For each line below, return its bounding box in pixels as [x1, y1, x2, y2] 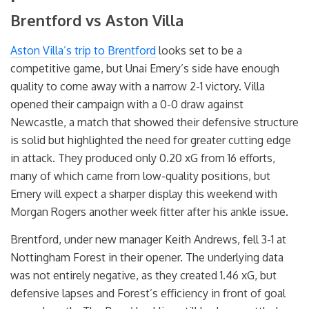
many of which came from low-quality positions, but [10, 169, 270, 183]
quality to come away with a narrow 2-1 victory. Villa [10, 79, 265, 94]
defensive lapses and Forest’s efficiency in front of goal [10, 286, 286, 300]
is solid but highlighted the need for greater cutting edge [10, 133, 291, 148]
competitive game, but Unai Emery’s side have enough [10, 61, 279, 76]
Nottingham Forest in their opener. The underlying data [10, 250, 283, 264]
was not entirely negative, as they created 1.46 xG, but [10, 268, 277, 282]
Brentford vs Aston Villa [10, 10, 183, 30]
